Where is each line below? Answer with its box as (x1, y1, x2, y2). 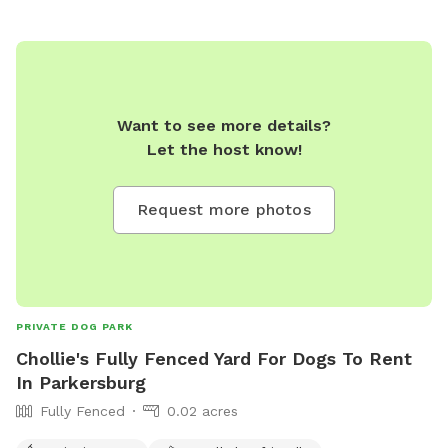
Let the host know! (146, 139, 302, 159)
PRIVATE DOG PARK (16, 320, 133, 332)
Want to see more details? (117, 115, 331, 135)
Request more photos (137, 199, 311, 219)
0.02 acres (167, 402, 238, 419)
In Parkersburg (16, 371, 146, 393)
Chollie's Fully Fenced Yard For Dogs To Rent (16, 347, 412, 369)
